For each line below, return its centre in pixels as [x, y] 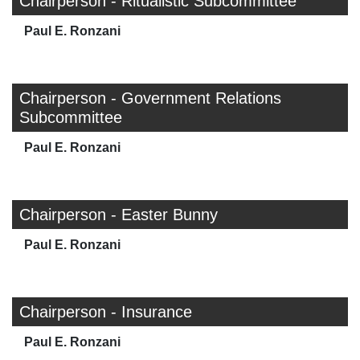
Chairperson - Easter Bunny [119, 215]
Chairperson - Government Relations [150, 98]
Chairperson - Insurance [106, 312]
